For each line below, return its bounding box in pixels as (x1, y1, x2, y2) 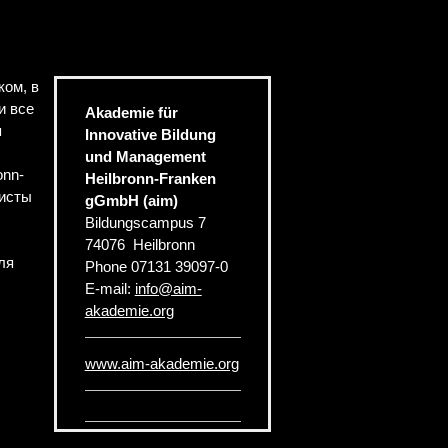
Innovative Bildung (84, 125, 216, 143)
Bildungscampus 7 (84, 213, 206, 231)
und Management (84, 147, 206, 165)
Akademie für (84, 103, 178, 121)
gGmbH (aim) (84, 191, 178, 209)
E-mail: (84, 279, 135, 297)
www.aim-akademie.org (84, 354, 239, 372)
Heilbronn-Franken (84, 169, 216, 187)
